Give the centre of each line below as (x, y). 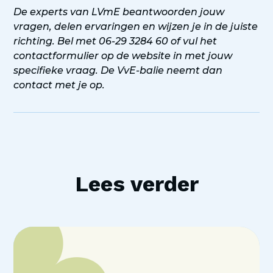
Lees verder (136, 184)
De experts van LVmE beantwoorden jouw (119, 12)
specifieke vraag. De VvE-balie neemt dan (118, 71)
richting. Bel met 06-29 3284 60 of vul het (115, 41)
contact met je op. (59, 85)
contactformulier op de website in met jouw (123, 56)
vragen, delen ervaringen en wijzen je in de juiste (136, 27)
